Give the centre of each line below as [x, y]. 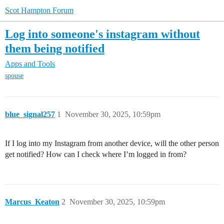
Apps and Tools [30, 64]
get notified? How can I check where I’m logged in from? [96, 154]
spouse [14, 76]
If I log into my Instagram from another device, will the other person [112, 143]
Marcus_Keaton [32, 202]
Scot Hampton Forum [39, 10]
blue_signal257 [30, 114]
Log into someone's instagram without [102, 34]
